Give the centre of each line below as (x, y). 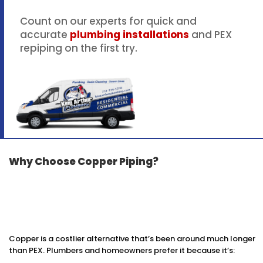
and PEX (210, 34)
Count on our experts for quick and (108, 21)
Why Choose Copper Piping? (84, 162)
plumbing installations (129, 34)
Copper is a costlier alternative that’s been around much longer (132, 239)
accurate (45, 34)
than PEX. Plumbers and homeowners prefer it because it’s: (122, 251)
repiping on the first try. (79, 48)
